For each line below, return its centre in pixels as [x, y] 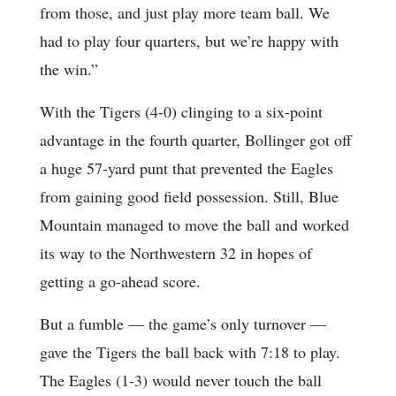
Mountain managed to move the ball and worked [194, 224]
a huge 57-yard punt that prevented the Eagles [187, 168]
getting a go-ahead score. [120, 281]
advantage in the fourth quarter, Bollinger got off [196, 139]
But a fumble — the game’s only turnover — [183, 323]
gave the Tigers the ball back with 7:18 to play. [190, 351]
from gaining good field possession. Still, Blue [189, 196]
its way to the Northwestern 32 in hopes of [176, 252]
